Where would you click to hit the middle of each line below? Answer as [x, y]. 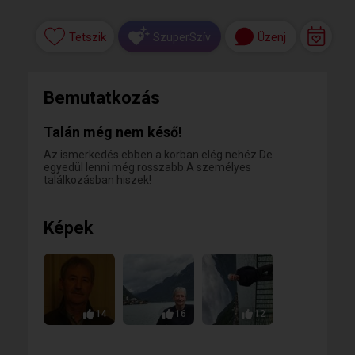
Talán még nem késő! [113, 132]
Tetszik [87, 38]
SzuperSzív [182, 37]
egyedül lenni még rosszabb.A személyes [147, 167]
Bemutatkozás [102, 98]
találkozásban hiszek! [97, 180]
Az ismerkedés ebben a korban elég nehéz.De [158, 155]
